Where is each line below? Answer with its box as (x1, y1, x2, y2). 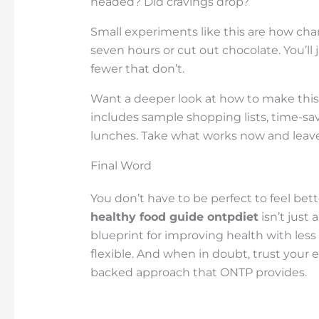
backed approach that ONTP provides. (90, 266, 307, 280)
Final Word (90, 159, 152, 173)
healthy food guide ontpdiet (90, 210, 258, 224)
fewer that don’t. (90, 62, 184, 76)
